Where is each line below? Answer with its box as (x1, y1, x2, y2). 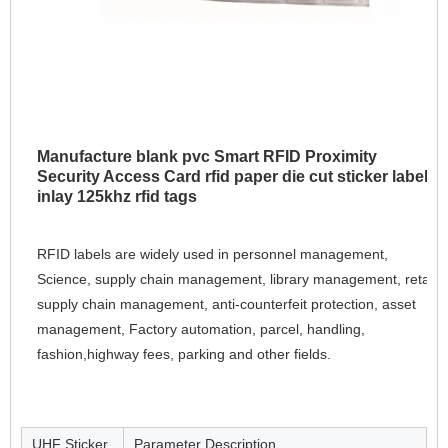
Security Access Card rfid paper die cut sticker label (37, 168, 428, 186)
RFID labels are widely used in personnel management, (37, 246, 388, 263)
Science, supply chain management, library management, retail (37, 271, 436, 288)
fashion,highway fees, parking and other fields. (37, 346, 331, 363)
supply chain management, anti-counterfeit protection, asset (37, 296, 416, 313)
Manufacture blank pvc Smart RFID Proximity (37, 148, 377, 166)
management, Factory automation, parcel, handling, (37, 321, 365, 338)
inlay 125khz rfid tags (37, 188, 197, 206)
